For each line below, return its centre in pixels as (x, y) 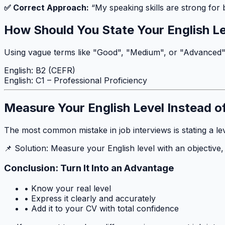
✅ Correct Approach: (46, 8)
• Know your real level (68, 189)
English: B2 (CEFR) (40, 70)
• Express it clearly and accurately (90, 199)
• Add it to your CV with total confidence (101, 209)
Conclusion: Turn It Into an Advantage (89, 168)
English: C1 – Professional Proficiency (76, 80)
